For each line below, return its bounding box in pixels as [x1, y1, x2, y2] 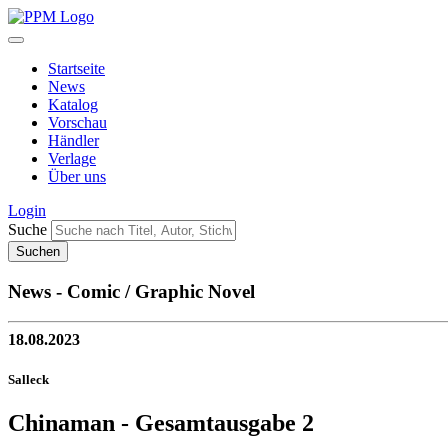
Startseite [48, 60, 105, 77]
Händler [48, 132, 99, 149]
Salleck [8, 371, 49, 387]
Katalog [48, 96, 98, 113]
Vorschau [48, 114, 107, 131]
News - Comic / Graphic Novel [8, 280, 255, 302]
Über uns [48, 168, 106, 185]
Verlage [48, 150, 96, 167]
